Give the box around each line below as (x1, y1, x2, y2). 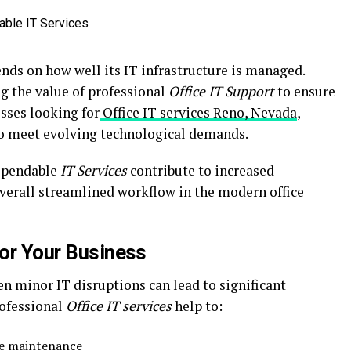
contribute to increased (127, 161, 274, 179)
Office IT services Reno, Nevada (103, 103, 297, 121)
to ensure (274, 82, 335, 100)
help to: (172, 297, 223, 315)
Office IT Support (168, 82, 274, 100)
